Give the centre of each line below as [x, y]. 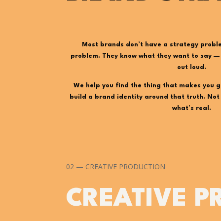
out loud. [191, 67]
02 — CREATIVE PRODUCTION [116, 166]
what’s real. [191, 108]
